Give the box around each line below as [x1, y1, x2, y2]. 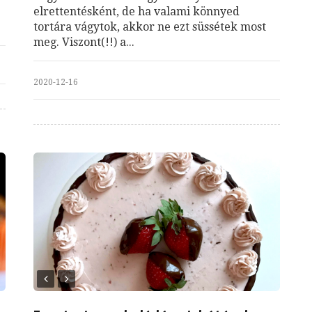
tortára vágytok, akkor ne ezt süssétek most [33, 19, 266, 33]
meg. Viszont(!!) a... [33, 35, 134, 49]
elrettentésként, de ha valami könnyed [33, 4, 240, 18]
